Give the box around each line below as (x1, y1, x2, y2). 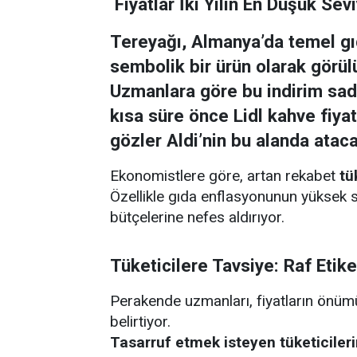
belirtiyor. (110, 312, 171, 331)
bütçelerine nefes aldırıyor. (110, 208, 284, 226)
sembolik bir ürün (110, 56, 251, 76)
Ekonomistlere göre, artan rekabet (110, 167, 339, 185)
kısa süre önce (110, 105, 233, 126)
